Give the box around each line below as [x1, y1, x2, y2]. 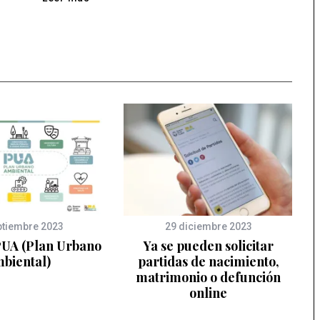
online [189, 284, 227, 302]
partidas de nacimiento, [137, 253, 279, 271]
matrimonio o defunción [136, 269, 281, 286]
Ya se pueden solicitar [143, 237, 274, 255]
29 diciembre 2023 [164, 221, 252, 233]
